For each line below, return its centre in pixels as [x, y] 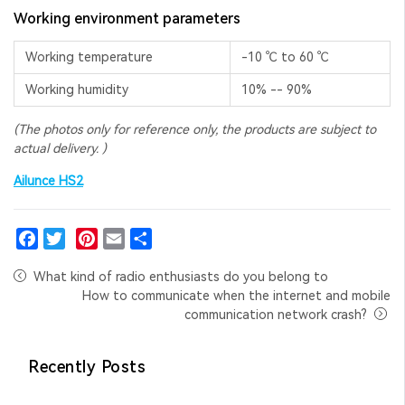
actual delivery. [56, 148]
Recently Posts [87, 366]
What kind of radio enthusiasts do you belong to [181, 276]
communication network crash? [276, 314]
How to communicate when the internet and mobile [236, 295]
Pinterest [104, 260]
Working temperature [89, 57]
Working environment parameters [127, 18]
